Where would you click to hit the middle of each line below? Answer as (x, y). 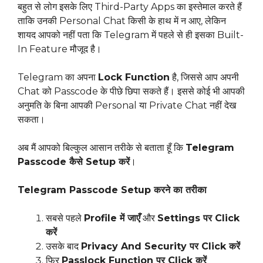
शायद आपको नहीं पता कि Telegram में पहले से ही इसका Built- (131, 35)
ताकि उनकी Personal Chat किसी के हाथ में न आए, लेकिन (122, 21)
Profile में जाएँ (112, 218)
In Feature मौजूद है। (60, 49)
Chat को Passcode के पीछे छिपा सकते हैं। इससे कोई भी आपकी (131, 92)
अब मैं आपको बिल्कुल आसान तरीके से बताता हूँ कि (102, 148)
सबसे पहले (65, 218)
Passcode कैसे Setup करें (74, 162)
